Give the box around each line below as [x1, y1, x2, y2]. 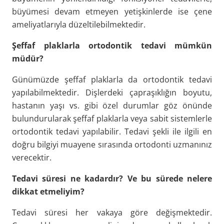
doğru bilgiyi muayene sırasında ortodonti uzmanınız [12, 138, 212, 150]
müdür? [12, 52, 43, 64]
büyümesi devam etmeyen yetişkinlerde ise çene [12, 5, 212, 17]
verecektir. [12, 151, 51, 163]
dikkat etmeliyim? [12, 185, 84, 197]
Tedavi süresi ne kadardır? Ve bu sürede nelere [12, 172, 212, 184]
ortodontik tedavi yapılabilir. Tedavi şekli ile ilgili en [12, 125, 212, 137]
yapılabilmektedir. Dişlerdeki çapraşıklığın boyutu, [12, 86, 212, 98]
